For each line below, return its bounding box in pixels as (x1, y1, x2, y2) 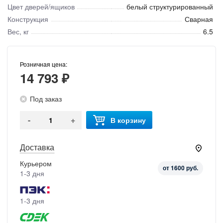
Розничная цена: (20, 59, 67, 68)
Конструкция (7, 13, 48, 24)
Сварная (185, 13, 213, 24)
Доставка (20, 141, 54, 153)
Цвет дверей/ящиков (7, 1, 75, 11)
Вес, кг (7, 26, 29, 36)
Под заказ (30, 93, 62, 104)
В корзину (111, 114, 146, 125)
